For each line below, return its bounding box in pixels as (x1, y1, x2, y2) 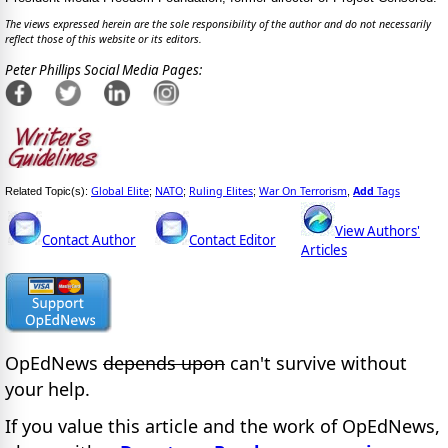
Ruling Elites (189, 184, 253, 199)
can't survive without (225, 351, 407, 376)
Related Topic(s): (5, 185, 91, 198)
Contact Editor (189, 231, 276, 250)
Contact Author (42, 231, 136, 250)
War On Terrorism (259, 184, 347, 199)
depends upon (103, 351, 225, 376)
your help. (5, 377, 90, 402)
